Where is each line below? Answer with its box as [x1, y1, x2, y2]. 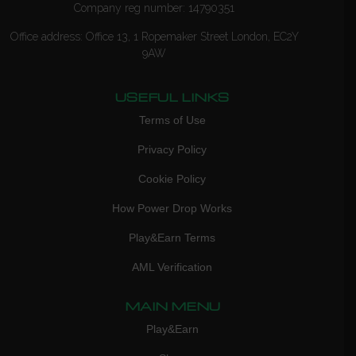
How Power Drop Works [112, 202, 232, 215]
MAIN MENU [124, 298, 220, 315]
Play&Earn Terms [129, 231, 215, 245]
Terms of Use [138, 114, 206, 127]
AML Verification [132, 261, 212, 274]
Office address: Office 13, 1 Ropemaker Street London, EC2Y [10, 29, 299, 43]
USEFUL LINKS [115, 89, 229, 106]
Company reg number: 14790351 [74, 2, 235, 15]
